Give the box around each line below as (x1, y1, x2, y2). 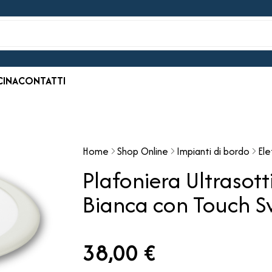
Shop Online (117, 144, 168, 158)
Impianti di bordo (177, 144, 250, 158)
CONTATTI (18, 73, 66, 88)
